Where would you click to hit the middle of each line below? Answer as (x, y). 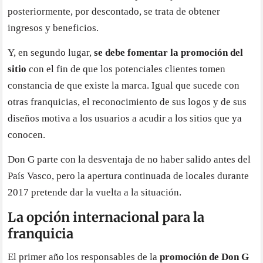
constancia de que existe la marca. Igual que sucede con (124, 85)
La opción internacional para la (106, 217)
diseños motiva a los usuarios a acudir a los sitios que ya (125, 118)
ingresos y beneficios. (53, 28)
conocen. (27, 134)
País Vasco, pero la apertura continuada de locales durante (129, 176)
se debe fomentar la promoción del (169, 52)
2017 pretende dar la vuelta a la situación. (95, 192)
